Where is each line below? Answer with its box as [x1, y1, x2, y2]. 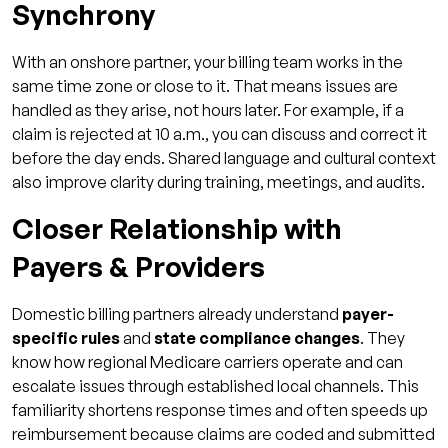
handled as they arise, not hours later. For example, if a [12, 100, 404, 121]
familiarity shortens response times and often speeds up [12, 400, 428, 421]
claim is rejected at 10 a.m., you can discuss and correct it [12, 124, 427, 145]
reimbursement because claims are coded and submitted [12, 424, 435, 445]
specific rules [12, 328, 120, 349]
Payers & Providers [12, 249, 265, 285]
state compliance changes [154, 328, 360, 349]
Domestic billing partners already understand [12, 304, 342, 325]
